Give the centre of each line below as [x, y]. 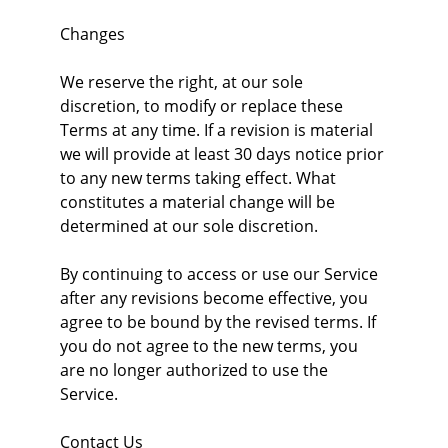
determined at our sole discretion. [189, 226]
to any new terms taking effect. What [200, 178]
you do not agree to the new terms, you [211, 346]
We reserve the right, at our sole [183, 82]
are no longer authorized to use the [196, 370]
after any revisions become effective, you [216, 298]
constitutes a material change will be [199, 202]
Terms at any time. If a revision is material [218, 130]
